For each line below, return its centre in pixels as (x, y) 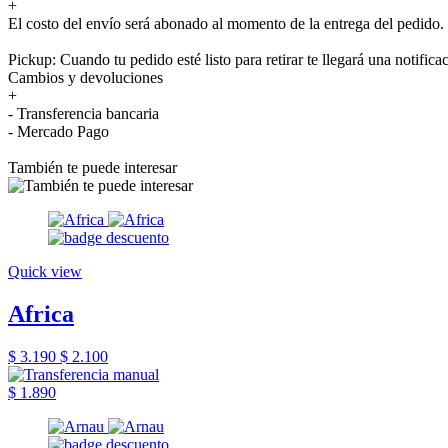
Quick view (45, 271)
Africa (41, 313)
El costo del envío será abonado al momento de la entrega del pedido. (226, 23)
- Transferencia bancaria (83, 113)
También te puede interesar (92, 167)
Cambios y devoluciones (85, 77)
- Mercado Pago (58, 131)
